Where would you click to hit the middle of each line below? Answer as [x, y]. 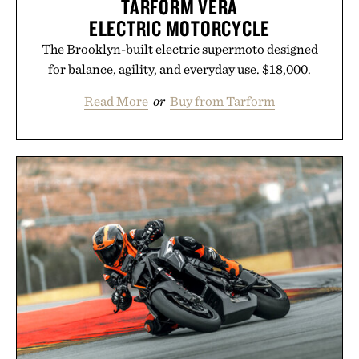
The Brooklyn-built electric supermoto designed [179, 48]
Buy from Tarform [222, 101]
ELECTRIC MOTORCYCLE [179, 28]
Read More [116, 101]
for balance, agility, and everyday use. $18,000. [179, 69]
